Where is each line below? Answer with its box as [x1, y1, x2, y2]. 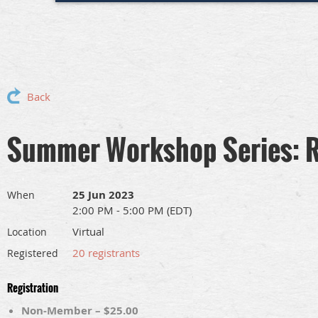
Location [7, 225, 47, 239]
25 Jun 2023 [72, 187, 134, 203]
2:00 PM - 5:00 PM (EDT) [72, 203, 192, 218]
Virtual [72, 224, 104, 239]
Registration [7, 280, 58, 296]
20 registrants [72, 246, 140, 261]
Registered [7, 246, 58, 261]
